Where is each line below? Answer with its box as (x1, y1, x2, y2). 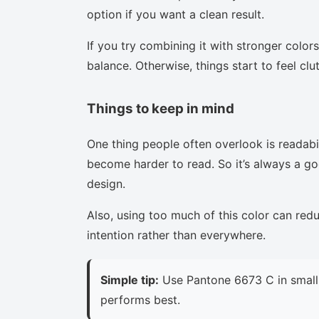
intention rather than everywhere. (87, 227, 266, 242)
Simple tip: (100, 272, 159, 287)
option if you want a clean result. (87, 6, 264, 21)
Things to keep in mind (87, 100, 234, 117)
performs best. (100, 292, 180, 307)
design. (87, 176, 125, 191)
